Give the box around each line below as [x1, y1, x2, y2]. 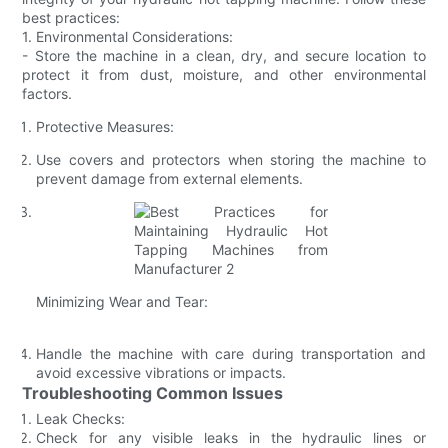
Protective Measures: [36, 117, 175, 135]
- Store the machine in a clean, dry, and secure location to [22, 46, 426, 64]
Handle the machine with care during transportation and [36, 344, 426, 362]
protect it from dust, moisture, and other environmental [22, 65, 426, 83]
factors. [22, 84, 73, 102]
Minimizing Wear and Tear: [36, 292, 209, 310]
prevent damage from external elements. [36, 169, 304, 187]
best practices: [22, 8, 121, 26]
